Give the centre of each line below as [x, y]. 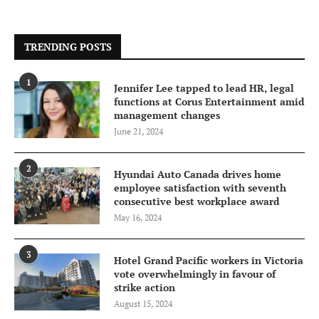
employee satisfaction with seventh [200, 188]
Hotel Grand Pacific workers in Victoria [209, 261]
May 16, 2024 [138, 218]
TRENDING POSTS [68, 47]
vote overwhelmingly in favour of [195, 274]
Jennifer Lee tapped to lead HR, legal [204, 88]
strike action [145, 288]
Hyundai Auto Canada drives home [198, 174]
